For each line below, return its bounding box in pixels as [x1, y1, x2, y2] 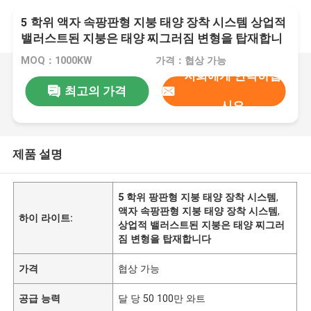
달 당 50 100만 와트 [118, 292, 206, 304]
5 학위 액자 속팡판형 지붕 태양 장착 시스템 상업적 [21, 15, 287, 30]
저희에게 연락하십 [183, 69, 281, 83]
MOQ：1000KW [21, 55, 93, 67]
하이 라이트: [19, 212, 74, 224]
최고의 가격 [64, 83, 126, 98]
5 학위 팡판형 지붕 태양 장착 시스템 [118, 191, 277, 203]
